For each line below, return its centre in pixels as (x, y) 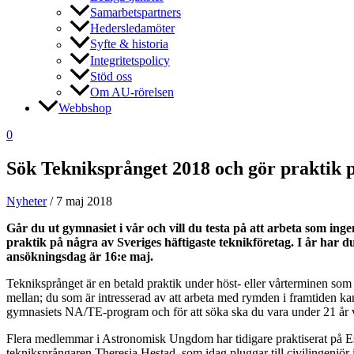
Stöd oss (111, 76)
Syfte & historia (129, 44)
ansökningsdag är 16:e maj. (80, 257)
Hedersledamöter (132, 28)
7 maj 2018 (84, 201)
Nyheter (26, 201)
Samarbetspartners (136, 13)
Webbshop (85, 107)
